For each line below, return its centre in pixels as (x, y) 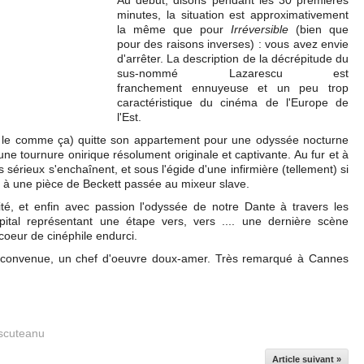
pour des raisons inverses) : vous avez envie (233, 44)
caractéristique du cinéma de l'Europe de (233, 102)
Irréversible (260, 29)
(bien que (318, 29)
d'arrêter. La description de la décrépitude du (233, 58)
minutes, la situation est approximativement (233, 15)
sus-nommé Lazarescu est (233, 73)
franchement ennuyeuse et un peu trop (233, 88)
